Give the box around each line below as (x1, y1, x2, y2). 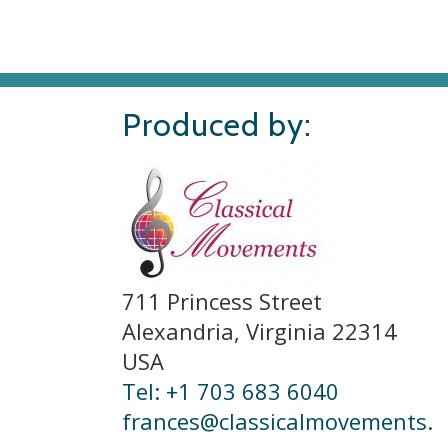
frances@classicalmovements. (122, 406, 433, 436)
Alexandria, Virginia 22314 (122, 316, 397, 346)
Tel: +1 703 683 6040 (122, 376, 339, 406)
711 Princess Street (122, 286, 322, 316)
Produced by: (122, 105, 312, 144)
